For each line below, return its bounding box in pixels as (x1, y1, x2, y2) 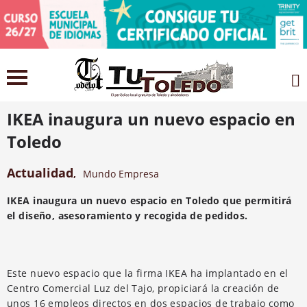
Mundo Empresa (82, 167, 159, 180)
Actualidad (7, 164, 73, 181)
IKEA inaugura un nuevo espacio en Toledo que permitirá (7, 193, 292, 207)
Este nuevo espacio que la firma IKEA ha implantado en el (7, 266, 288, 280)
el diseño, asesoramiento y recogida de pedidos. (7, 208, 248, 222)
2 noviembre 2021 (19, 87, 109, 101)
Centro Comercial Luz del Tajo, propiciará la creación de (7, 281, 280, 295)
